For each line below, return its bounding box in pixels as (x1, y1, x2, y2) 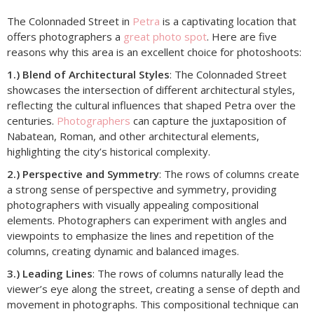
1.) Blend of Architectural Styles (7, 67, 170, 81)
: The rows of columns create (159, 167, 299, 181)
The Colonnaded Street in (7, 14, 132, 28)
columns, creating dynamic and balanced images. (7, 244, 239, 258)
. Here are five (207, 29, 277, 43)
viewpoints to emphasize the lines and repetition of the (7, 228, 274, 243)
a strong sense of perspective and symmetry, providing (7, 182, 277, 196)
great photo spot (123, 29, 207, 43)
